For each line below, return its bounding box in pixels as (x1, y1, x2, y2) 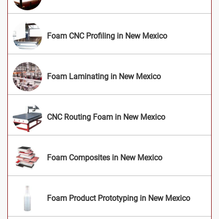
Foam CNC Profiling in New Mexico (47, 31, 167, 41)
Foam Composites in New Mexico (47, 153, 162, 162)
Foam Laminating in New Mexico (47, 71, 161, 81)
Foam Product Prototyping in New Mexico (47, 193, 190, 203)
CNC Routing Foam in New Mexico (47, 112, 165, 122)
